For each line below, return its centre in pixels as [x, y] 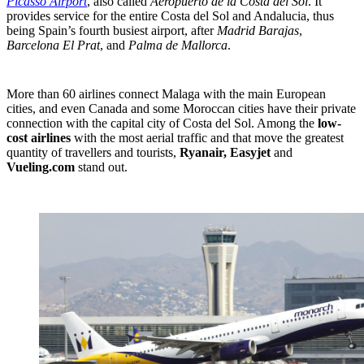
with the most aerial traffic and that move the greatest [207, 137]
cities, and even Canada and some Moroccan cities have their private [181, 108]
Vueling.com [41, 167]
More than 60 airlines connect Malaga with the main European [166, 93]
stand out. [101, 167]
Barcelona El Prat [53, 45]
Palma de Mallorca [178, 45]
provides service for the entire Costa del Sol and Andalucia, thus [170, 15]
